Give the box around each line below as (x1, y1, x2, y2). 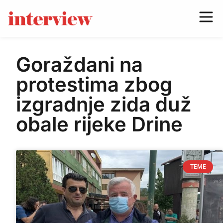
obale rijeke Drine (16, 112, 183, 136)
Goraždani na (16, 52, 143, 77)
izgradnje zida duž (16, 92, 192, 116)
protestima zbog (16, 72, 172, 97)
